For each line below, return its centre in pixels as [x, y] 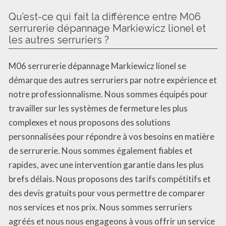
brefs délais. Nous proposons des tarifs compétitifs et [110, 179]
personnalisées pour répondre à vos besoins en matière [111, 136]
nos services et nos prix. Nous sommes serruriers [100, 207]
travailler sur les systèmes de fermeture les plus [98, 108]
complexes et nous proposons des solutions [90, 122]
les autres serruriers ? [59, 40]
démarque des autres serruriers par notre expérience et [113, 80]
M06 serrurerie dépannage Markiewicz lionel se [97, 66]
